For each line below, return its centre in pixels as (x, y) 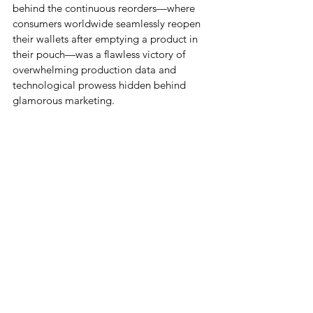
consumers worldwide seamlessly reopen (108, 23)
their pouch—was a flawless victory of (100, 54)
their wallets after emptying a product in (107, 39)
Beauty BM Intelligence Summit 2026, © (112, 254)
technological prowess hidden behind (101, 85)
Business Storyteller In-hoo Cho (112, 269)
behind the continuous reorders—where (105, 8)
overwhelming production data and (96, 70)
